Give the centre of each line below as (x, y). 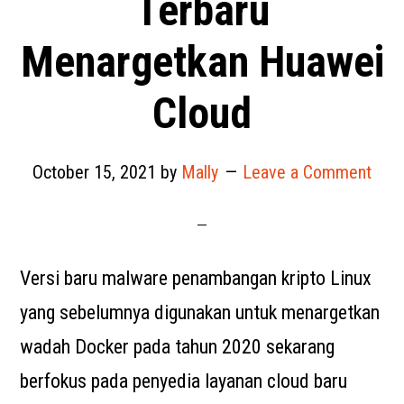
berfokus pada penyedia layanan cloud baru (184, 381)
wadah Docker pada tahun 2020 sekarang (178, 347)
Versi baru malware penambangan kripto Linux (196, 278)
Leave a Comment (307, 172)
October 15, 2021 (94, 172)
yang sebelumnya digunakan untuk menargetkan (200, 312)
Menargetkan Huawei (202, 62)
